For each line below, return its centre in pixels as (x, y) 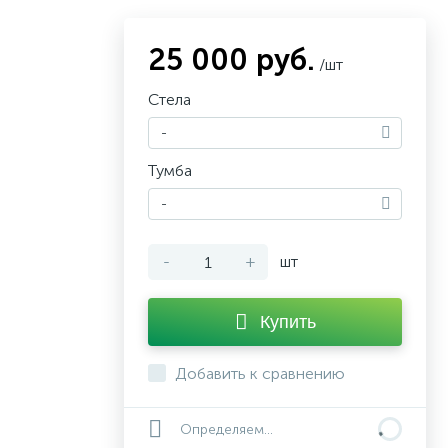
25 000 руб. (231, 60)
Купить (287, 322)
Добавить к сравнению (260, 373)
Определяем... (226, 429)
